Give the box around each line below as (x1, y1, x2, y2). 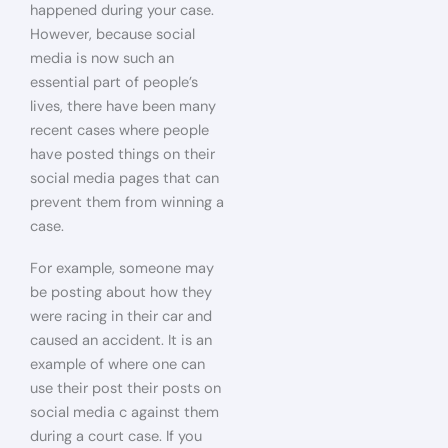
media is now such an (30, 49, 174, 68)
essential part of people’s (30, 73, 198, 92)
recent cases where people (30, 121, 209, 140)
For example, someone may (30, 258, 214, 278)
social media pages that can (30, 169, 219, 188)
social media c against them (30, 402, 219, 422)
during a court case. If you (30, 426, 202, 446)
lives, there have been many (30, 97, 216, 116)
